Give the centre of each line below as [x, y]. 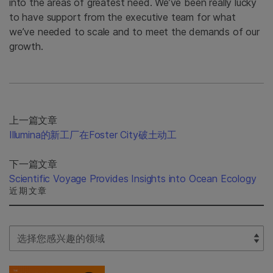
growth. [26, 47]
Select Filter [35, 232]
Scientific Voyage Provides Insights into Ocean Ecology [133, 179]
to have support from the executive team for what [122, 17]
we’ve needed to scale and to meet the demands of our [134, 32]
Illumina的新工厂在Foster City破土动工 [93, 135]
